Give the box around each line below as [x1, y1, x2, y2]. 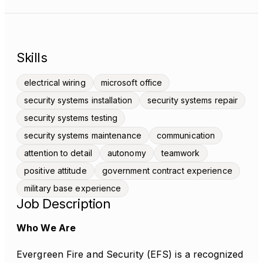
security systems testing [24, 113, 118, 123]
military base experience [24, 183, 122, 193]
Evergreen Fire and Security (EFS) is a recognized [16, 248, 243, 260]
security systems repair [147, 95, 238, 105]
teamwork [161, 148, 200, 158]
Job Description [16, 196, 111, 211]
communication [156, 130, 215, 140]
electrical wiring [24, 77, 86, 87]
